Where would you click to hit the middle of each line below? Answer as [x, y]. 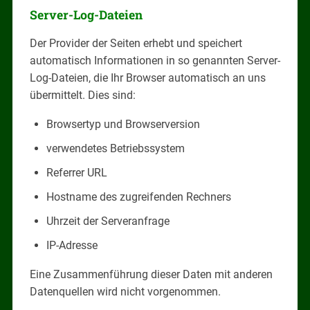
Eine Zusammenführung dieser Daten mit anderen [151, 274]
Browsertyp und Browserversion [123, 124]
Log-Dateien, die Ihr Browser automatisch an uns [147, 77]
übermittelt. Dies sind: [82, 95]
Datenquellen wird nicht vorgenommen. [125, 291]
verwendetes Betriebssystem [115, 148]
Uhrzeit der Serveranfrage [108, 221]
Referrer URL [76, 172]
